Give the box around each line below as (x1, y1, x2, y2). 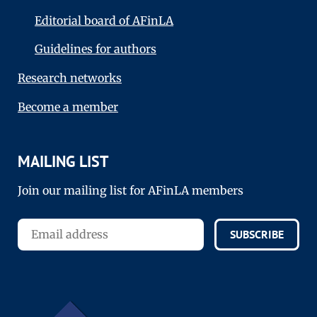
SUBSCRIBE (229, 227, 284, 242)
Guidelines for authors (35, 42, 156, 57)
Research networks (18, 71, 122, 86)
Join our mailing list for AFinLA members (18, 183, 243, 197)
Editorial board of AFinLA (35, 13, 173, 28)
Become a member (18, 100, 118, 115)
